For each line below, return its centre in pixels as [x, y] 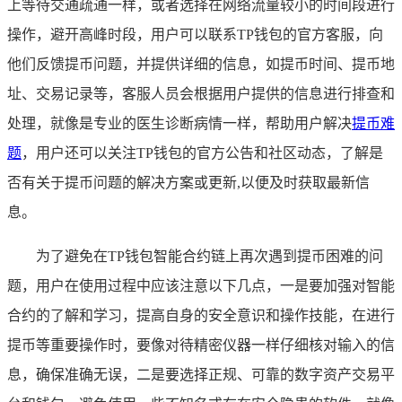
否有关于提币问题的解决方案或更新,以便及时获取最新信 [188, 182]
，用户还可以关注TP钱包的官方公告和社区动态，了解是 [202, 153]
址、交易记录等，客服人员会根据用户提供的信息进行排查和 [201, 93]
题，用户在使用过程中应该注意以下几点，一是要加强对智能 [201, 285]
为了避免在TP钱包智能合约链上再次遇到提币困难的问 [210, 256]
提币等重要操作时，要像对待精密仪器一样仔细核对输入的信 [201, 345]
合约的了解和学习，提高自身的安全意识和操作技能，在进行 [201, 315]
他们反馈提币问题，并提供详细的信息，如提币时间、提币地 [201, 64]
